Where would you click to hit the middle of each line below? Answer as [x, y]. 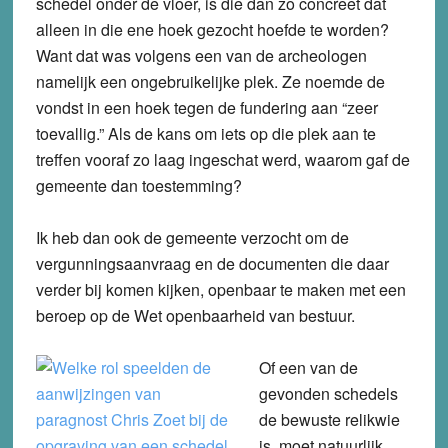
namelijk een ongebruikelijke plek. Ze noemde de [210, 82]
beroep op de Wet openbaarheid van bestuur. [195, 316]
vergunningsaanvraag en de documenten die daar [212, 264]
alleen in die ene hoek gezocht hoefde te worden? [212, 30]
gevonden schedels [328, 394]
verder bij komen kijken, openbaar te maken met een [220, 290]
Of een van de [308, 368]
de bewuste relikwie [329, 420]
